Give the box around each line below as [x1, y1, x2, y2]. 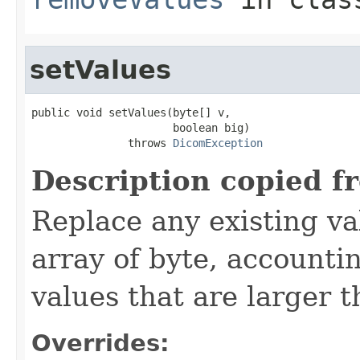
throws [31, 136, 173, 149]
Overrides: [31, 329, 170, 357]
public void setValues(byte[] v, [31, 105, 231, 119]
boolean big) [31, 121, 250, 134]
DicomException [173, 136, 263, 149]
